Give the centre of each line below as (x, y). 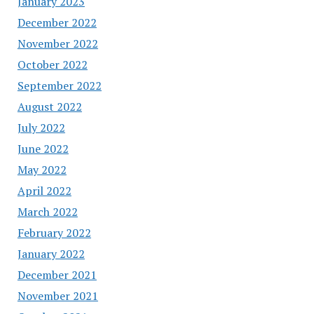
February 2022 (54, 232)
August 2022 (49, 106)
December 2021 (57, 274)
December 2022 (57, 22)
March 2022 (47, 211)
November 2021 (57, 295)
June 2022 (43, 148)
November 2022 (57, 43)
